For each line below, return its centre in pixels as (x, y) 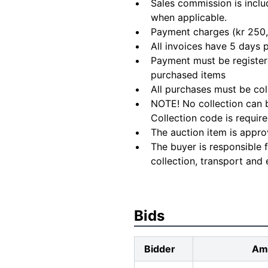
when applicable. (189, 17)
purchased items (188, 75)
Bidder (160, 249)
